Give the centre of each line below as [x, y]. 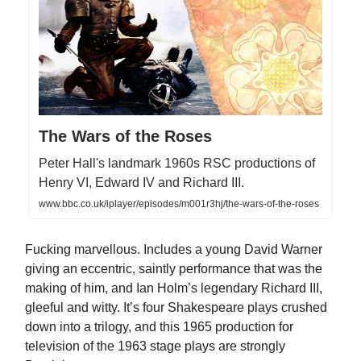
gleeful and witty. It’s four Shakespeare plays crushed [176, 307]
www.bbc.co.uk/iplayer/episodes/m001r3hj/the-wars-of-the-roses [179, 203]
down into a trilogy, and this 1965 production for [159, 326]
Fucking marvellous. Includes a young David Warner [174, 249]
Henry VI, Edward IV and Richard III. [141, 182]
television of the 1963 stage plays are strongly [155, 346]
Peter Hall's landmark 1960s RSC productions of [177, 163]
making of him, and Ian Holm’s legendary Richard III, [174, 288]
